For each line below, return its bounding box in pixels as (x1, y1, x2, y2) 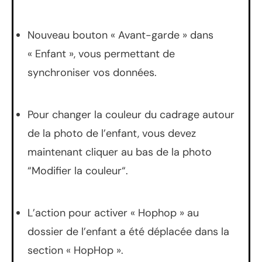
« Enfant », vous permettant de (27, 46, 175, 61)
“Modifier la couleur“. (27, 163, 128, 178)
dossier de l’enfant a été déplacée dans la (27, 224, 229, 239)
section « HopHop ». (27, 243, 123, 257)
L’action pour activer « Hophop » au (27, 205, 199, 220)
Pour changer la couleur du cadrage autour (27, 107, 235, 122)
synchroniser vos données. (27, 65, 157, 80)
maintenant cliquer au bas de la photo (27, 144, 212, 159)
